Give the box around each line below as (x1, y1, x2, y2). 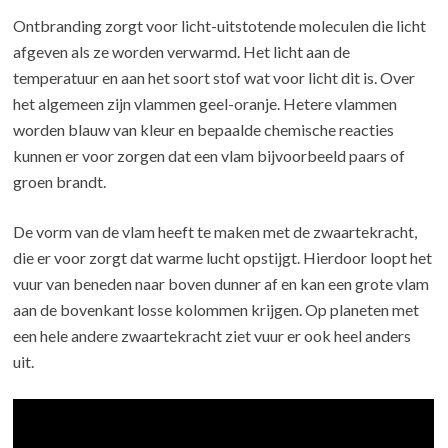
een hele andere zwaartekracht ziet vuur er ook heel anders (13, 326, 412, 346)
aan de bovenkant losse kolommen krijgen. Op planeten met (13, 300, 420, 320)
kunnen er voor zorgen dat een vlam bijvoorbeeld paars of (13, 146, 406, 166)
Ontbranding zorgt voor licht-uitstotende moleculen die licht (13, 16, 427, 36)
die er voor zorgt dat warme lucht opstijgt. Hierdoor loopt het (13, 248, 433, 268)
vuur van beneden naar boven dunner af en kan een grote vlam (13, 274, 430, 294)
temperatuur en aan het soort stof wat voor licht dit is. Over (13, 68, 416, 88)
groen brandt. (13, 172, 107, 192)
